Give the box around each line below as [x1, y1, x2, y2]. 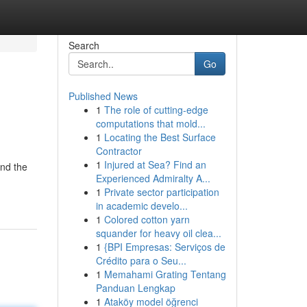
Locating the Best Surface [103, 130, 216, 144]
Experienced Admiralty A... [95, 171, 210, 185]
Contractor [95, 144, 142, 158]
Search [68, 38, 99, 52]
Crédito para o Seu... [95, 254, 186, 267]
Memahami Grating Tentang [103, 267, 226, 281]
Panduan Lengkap [95, 281, 175, 295]
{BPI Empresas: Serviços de [103, 240, 225, 254]
